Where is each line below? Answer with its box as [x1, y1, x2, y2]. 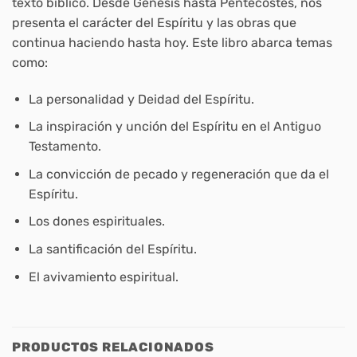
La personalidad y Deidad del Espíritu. [28, 91, 254, 107]
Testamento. [28, 139, 101, 155]
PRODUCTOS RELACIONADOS [12, 339, 214, 355]
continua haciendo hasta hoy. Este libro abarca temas [12, 34, 332, 50]
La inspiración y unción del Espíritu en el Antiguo [28, 119, 321, 135]
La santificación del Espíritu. [28, 241, 197, 257]
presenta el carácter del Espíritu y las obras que [12, 14, 296, 30]
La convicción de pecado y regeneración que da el [28, 166, 329, 182]
